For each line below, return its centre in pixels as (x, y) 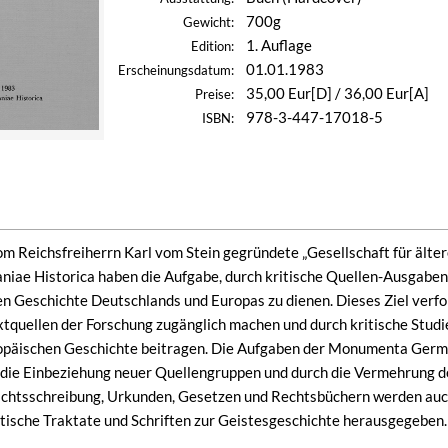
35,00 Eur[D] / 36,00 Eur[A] (337, 93)
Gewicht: (208, 22)
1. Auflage (279, 45)
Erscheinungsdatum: (176, 70)
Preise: (214, 94)
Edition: (212, 46)
